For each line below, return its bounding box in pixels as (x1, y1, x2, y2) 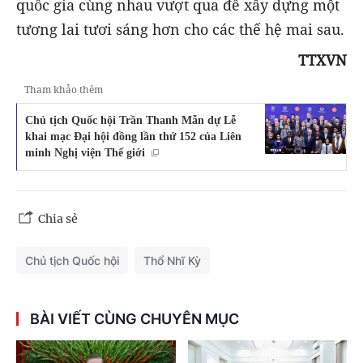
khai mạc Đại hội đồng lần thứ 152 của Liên (25, 129, 241, 143)
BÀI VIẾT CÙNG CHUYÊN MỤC (30, 310, 239, 327)
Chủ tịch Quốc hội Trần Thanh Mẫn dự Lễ (25, 113, 236, 126)
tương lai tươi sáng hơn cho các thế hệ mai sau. (16, 19, 344, 39)
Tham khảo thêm (24, 82, 103, 96)
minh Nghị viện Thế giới (25, 145, 145, 159)
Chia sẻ (38, 211, 78, 226)
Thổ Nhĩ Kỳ (143, 253, 201, 267)
